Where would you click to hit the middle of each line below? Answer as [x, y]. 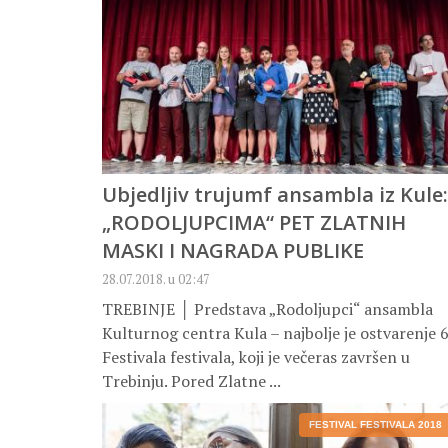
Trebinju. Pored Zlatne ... [191, 381]
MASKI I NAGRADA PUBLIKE [233, 251]
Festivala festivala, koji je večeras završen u [256, 357]
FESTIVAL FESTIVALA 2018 [375, 425]
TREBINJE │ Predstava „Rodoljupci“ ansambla [267, 309]
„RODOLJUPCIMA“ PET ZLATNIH [254, 223]
